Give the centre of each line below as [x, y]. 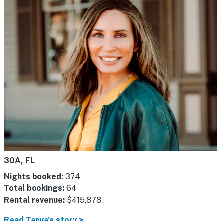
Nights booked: [34, 177]
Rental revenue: [34, 200]
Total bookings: [34, 188]
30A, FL [19, 161]
